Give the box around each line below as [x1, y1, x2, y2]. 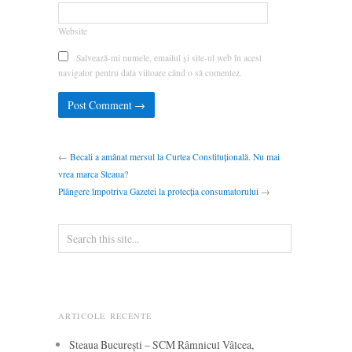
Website [58, 25, 87, 38]
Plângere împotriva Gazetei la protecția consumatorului [58, 185, 258, 197]
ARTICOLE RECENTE [58, 310, 152, 321]
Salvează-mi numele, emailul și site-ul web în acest [76, 52, 262, 64]
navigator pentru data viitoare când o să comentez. [58, 67, 242, 79]
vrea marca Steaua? [58, 167, 128, 180]
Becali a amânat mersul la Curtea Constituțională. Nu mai [70, 150, 280, 163]
